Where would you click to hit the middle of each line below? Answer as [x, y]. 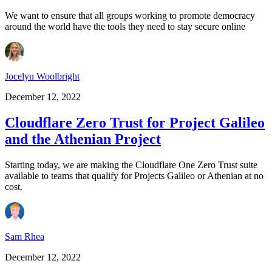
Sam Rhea [25, 236]
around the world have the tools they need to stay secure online [125, 27]
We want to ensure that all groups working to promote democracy [130, 16]
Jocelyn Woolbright [42, 76]
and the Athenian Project [83, 139]
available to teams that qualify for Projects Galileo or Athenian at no [134, 175]
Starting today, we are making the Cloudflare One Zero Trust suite [131, 165]
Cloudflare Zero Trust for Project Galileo [135, 122]
